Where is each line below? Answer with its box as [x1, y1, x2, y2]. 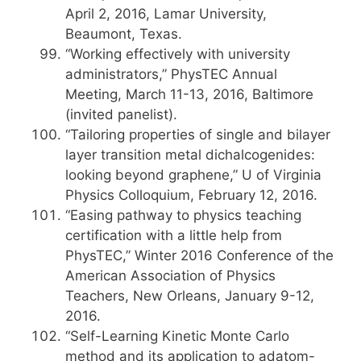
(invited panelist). [65, 106, 177, 122]
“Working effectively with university [65, 46, 290, 62]
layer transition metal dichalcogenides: [65, 147, 315, 163]
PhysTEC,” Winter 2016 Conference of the [65, 247, 334, 263]
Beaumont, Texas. [65, 26, 182, 42]
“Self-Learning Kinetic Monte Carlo [65, 328, 289, 344]
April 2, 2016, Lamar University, [65, 6, 267, 22]
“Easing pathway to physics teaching [65, 207, 301, 223]
